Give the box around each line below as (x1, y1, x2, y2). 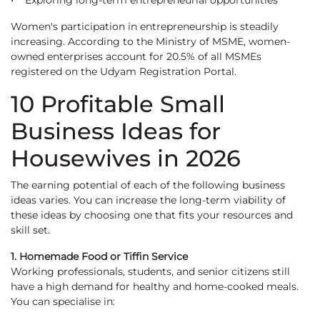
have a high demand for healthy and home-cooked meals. (11, 280, 299, 294)
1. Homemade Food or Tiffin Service (11, 250, 188, 264)
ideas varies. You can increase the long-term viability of (11, 194, 286, 207)
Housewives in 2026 (11, 144, 241, 173)
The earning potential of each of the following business (11, 179, 285, 192)
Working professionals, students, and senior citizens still (11, 265, 290, 279)
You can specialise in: (11, 295, 115, 309)
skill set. (11, 224, 50, 237)
